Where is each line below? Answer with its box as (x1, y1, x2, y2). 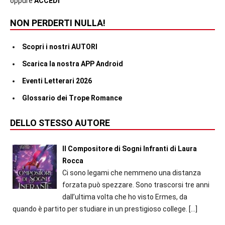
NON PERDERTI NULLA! (10, 18, 105, 29)
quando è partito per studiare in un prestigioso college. (13, 205, 187, 213)
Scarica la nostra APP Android (22, 60, 123, 68)
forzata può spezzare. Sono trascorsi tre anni (62, 181, 209, 189)
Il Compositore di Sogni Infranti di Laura (62, 145, 197, 153)
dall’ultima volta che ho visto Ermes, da (62, 193, 187, 201)
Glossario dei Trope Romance (22, 94, 122, 102)
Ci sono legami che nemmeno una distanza (62, 169, 201, 177)
